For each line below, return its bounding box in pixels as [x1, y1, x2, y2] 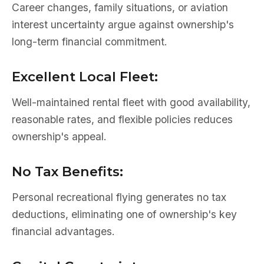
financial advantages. [12, 225, 115, 237]
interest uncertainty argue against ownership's [12, 18, 234, 31]
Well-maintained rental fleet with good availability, [12, 96, 250, 108]
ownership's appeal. [12, 130, 107, 143]
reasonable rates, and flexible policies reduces [12, 113, 233, 126]
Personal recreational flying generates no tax [12, 191, 226, 203]
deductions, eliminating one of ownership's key [12, 208, 237, 220]
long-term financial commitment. [12, 35, 167, 48]
